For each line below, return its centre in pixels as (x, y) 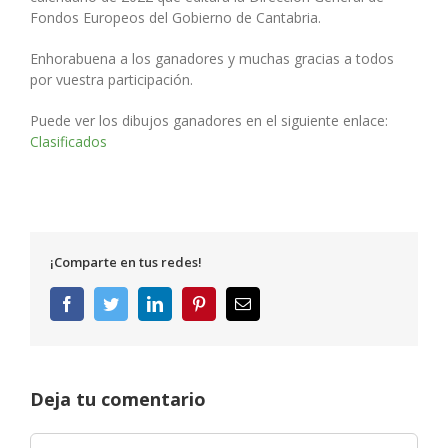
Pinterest (233, 303)
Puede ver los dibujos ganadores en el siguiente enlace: (209, 121)
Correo (272, 303)
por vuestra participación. (111, 80)
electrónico (284, 319)
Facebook (105, 303)
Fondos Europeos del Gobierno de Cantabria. (175, 18)
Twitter (140, 303)
